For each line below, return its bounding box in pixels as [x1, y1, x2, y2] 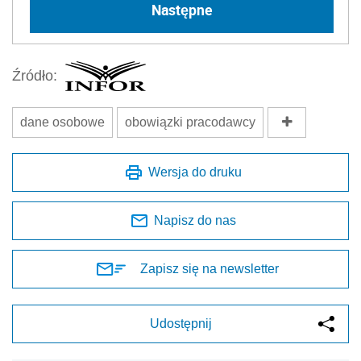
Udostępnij [149, 316, 212, 330]
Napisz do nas [154, 213, 236, 227]
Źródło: [12, 68, 57, 85]
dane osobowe [20, 114, 105, 129]
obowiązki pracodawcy [125, 114, 255, 129]
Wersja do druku [148, 164, 242, 179]
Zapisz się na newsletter [140, 261, 279, 276]
